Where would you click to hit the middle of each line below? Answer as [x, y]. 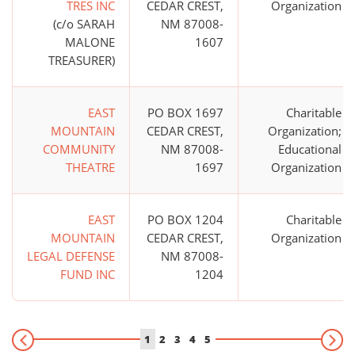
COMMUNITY [79, 149]
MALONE [90, 42]
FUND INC [88, 275]
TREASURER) [82, 61]
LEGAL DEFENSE [71, 256]
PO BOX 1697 [185, 113]
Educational [310, 149]
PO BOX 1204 [185, 220]
